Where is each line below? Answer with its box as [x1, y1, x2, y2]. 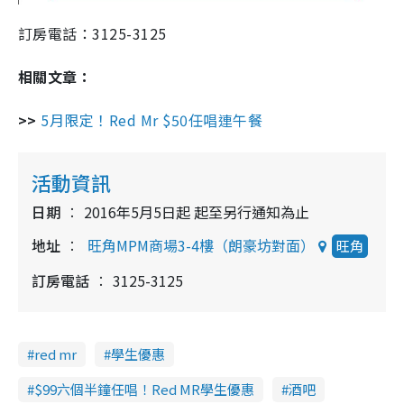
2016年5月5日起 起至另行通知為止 [84, 201, 309, 224]
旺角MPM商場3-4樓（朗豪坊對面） [87, 234, 315, 257]
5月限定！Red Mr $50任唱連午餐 [41, 109, 263, 132]
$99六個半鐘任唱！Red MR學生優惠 [34, 380, 254, 399]
